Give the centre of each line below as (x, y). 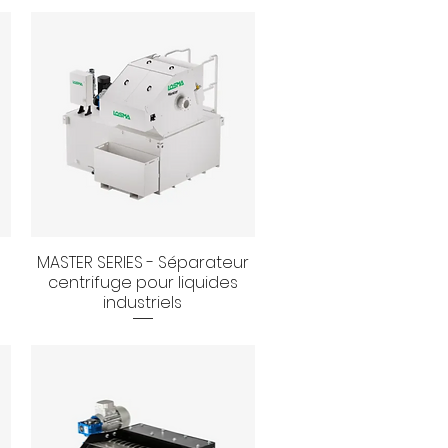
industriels (143, 302)
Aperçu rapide (142, 261)
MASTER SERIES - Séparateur (142, 262)
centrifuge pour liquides (142, 282)
